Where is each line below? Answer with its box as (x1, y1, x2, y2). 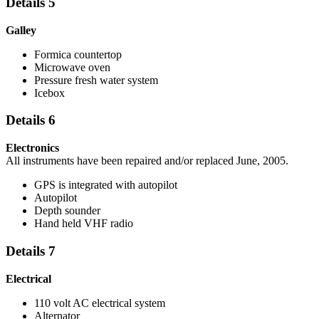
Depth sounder (34, 204, 100, 217)
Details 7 (6, 243, 56, 258)
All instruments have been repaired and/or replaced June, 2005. (6, 155, 288, 167)
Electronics (6, 142, 59, 155)
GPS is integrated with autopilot (34, 179, 177, 192)
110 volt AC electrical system (34, 296, 165, 309)
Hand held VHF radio (34, 217, 133, 230)
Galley (6, 23, 36, 36)
